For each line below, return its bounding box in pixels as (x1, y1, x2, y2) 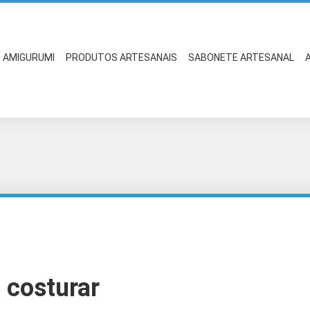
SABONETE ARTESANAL (188, 52, 295, 63)
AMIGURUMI (3, 52, 55, 63)
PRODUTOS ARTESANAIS (66, 52, 178, 63)
